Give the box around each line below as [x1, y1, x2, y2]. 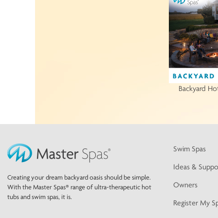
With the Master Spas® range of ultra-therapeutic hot [7, 183, 151, 191]
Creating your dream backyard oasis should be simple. [7, 173, 151, 182]
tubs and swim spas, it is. [7, 193, 72, 201]
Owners [173, 180, 198, 190]
